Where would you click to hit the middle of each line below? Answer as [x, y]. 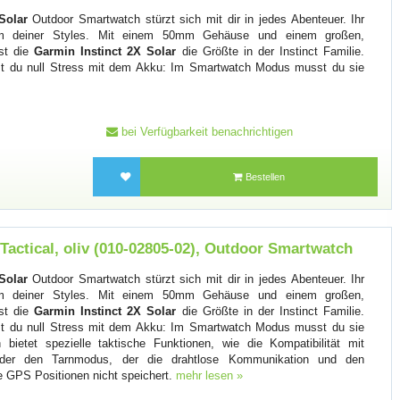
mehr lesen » [210, 375]
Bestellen [264, 176]
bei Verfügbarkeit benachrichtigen [205, 131]
